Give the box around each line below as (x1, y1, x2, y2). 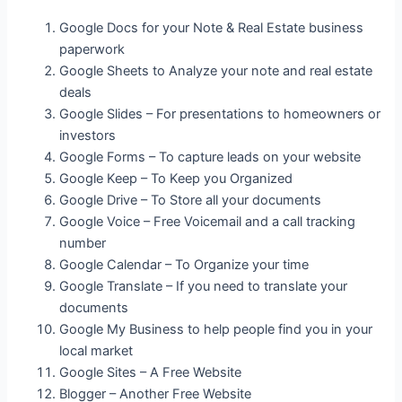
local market (59, 342, 134, 359)
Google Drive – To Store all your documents (59, 191, 322, 208)
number (59, 234, 107, 251)
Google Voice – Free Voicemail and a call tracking (59, 213, 356, 230)
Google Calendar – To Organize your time (59, 256, 310, 273)
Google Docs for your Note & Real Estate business (59, 19, 364, 36)
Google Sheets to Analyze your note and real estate (59, 62, 373, 79)
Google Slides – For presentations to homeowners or (59, 105, 381, 122)
